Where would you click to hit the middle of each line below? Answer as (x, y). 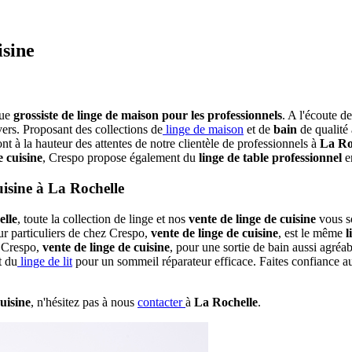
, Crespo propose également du (121, 158)
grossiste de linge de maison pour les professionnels (148, 115)
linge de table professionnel (270, 158)
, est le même (312, 233)
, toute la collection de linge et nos (103, 218)
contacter (161, 302)
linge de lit (45, 261)
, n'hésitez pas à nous (84, 302)
